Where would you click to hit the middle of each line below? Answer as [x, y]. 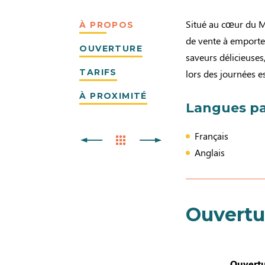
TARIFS [98, 72]
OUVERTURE [111, 49]
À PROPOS [107, 25]
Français [212, 136]
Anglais [210, 152]
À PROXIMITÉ [113, 96]
